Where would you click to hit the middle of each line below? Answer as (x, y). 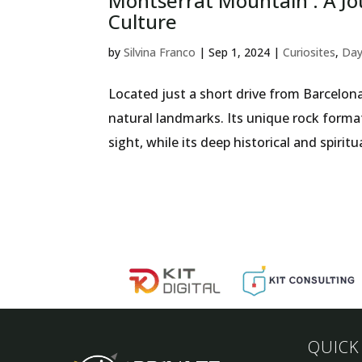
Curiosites (309, 53)
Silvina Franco (160, 53)
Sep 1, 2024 (240, 53)
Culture (143, 22)
